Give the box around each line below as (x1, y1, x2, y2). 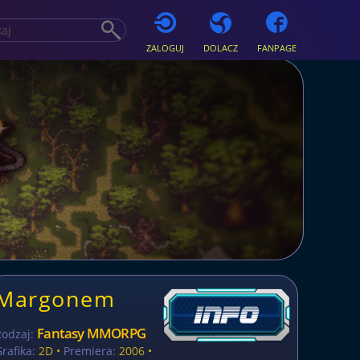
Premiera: (63, 343, 117, 358)
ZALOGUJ (145, 42, 184, 54)
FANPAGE (256, 42, 297, 54)
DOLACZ (202, 42, 238, 54)
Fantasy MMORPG (37, 324, 145, 342)
